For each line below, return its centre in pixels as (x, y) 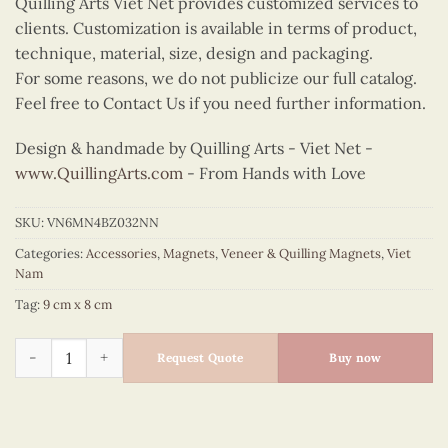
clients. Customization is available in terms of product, (216, 27)
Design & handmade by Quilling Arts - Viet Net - (194, 148)
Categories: (50, 254)
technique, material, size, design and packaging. (194, 52)
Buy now (355, 357)
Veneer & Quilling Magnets (301, 254)
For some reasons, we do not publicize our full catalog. (216, 77)
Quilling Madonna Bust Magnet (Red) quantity (173, 347)
